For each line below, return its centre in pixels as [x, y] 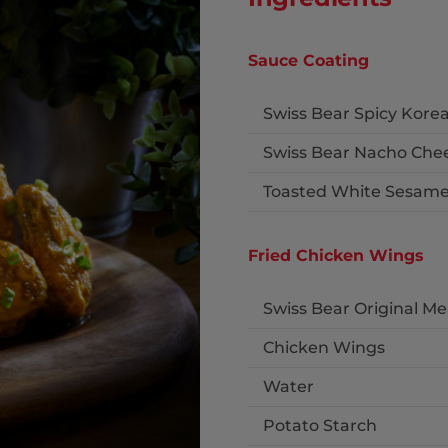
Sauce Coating [308, 60]
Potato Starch [319, 425]
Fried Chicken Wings [335, 255]
